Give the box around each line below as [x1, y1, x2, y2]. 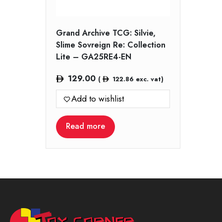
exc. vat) [133, 74, 164, 84]
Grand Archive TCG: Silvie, [56, 27, 156, 39]
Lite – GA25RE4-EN [56, 51, 131, 63]
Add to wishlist [71, 93, 124, 105]
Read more [66, 120, 105, 132]
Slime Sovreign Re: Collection [56, 39, 166, 51]
